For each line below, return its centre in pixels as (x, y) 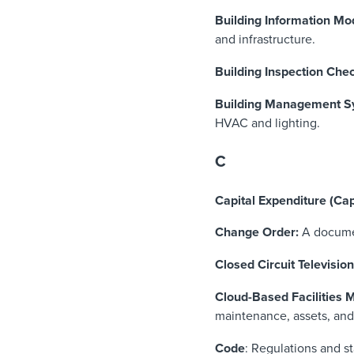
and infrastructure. (265, 40)
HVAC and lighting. (267, 124)
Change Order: (257, 233)
